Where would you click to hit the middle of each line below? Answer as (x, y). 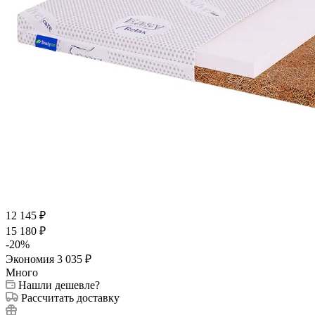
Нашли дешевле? (59, 285)
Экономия (31, 259)
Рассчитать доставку (70, 297)
